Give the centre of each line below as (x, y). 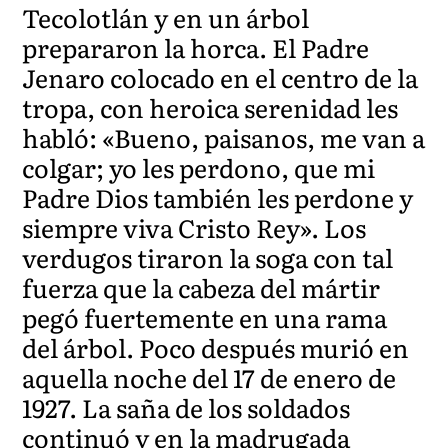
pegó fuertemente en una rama (205, 317)
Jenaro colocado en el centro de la (220, 77)
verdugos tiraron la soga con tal (208, 257)
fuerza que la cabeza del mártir (201, 287)
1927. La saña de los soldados (186, 407)
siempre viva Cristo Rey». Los (194, 227)
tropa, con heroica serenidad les (210, 107)
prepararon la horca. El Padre (196, 47)
